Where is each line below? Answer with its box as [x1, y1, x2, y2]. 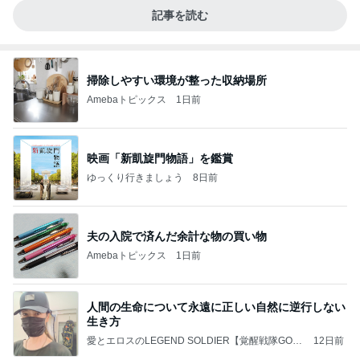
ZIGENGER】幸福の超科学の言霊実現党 [87, 346, 262, 358]
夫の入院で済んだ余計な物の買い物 [87, 229, 267, 243]
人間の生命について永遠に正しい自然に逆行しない [87, 300, 346, 313]
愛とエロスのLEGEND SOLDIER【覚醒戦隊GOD [87, 334, 300, 346]
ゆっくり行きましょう [87, 171, 183, 183]
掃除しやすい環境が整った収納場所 [87, 73, 267, 87]
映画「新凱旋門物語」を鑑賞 [87, 151, 233, 165]
